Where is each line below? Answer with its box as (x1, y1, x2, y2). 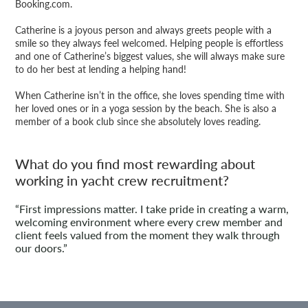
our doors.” (15, 241, 68, 255)
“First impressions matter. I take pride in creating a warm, (15, 202, 289, 216)
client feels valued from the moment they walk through (15, 228, 280, 242)
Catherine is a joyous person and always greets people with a (15, 24, 272, 36)
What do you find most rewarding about (15, 155, 256, 173)
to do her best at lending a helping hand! (15, 63, 190, 76)
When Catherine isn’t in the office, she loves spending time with (15, 89, 285, 102)
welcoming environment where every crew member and (15, 215, 283, 229)
